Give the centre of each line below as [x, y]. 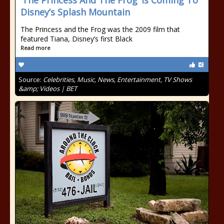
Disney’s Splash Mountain [75, 12]
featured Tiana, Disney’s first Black [76, 39]
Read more [35, 48]
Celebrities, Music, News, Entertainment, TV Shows [117, 79]
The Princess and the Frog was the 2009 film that [100, 29]
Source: [31, 79]
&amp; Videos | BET [48, 88]
